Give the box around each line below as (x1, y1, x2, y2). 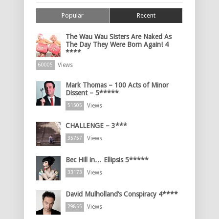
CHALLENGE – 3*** (66, 122, 127, 130)
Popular (62, 12, 84, 20)
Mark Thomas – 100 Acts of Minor (66, 81, 169, 89)
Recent (136, 12, 155, 20)
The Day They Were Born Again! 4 (66, 41, 169, 49)
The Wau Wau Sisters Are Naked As (66, 33, 172, 41)
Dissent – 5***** (66, 89, 119, 97)
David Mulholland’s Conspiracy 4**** (66, 190, 178, 198)
